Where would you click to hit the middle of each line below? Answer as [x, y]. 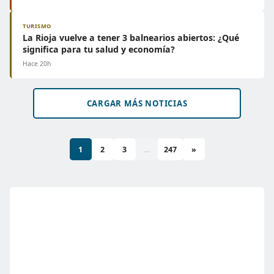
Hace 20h [37, 64]
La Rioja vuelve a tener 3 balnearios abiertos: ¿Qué [131, 38]
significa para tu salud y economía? [99, 49]
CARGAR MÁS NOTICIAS [137, 103]
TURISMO [37, 26]
